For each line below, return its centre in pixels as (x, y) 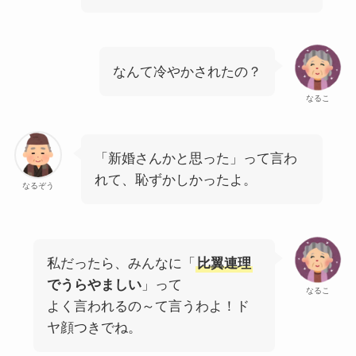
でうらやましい (94, 285)
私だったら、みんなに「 (121, 264)
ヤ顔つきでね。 (94, 328)
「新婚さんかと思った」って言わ (195, 159)
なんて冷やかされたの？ (188, 72)
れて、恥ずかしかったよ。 (175, 180)
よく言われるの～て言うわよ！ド (148, 307)
